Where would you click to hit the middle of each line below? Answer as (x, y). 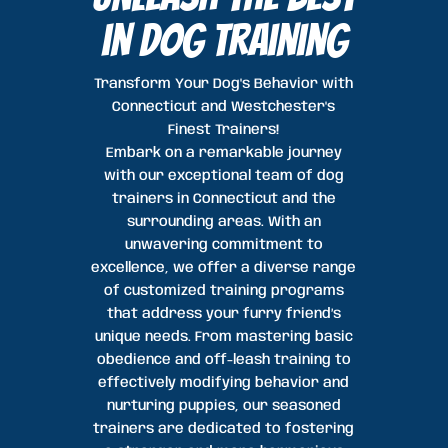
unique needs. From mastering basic (223, 337)
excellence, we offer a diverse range (224, 268)
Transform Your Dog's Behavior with (224, 84)
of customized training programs (223, 291)
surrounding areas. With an (223, 222)
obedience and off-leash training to (223, 360)
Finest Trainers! (224, 130)
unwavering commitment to (223, 245)
